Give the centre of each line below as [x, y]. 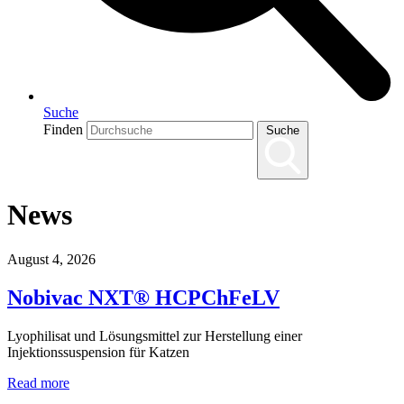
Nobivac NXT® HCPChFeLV [143, 297]
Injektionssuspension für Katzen [100, 352]
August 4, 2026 [51, 259]
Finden [65, 129]
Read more [38, 382]
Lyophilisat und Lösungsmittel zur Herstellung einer [155, 335]
